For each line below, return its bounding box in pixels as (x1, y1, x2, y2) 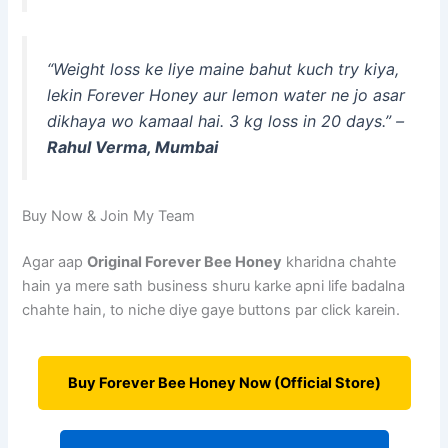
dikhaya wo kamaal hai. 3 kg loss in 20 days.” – (47, 111, 405, 132)
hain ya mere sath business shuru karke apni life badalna (22, 277, 406, 296)
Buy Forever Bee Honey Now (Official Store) (67, 373, 381, 392)
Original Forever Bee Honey (87, 253, 283, 272)
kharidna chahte (282, 253, 397, 272)
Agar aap (22, 253, 88, 272)
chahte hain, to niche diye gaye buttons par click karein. (22, 301, 401, 320)
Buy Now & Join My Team (22, 207, 196, 226)
